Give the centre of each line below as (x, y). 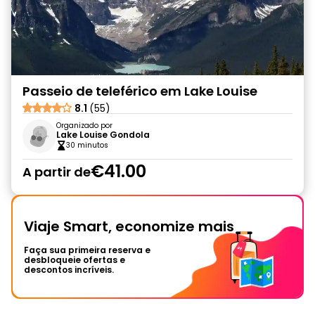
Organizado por (84, 126)
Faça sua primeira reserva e (87, 250)
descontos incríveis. (69, 270)
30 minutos (87, 145)
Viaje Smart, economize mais (129, 226)
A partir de (57, 172)
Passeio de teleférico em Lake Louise (140, 91)
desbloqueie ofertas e (75, 260)
